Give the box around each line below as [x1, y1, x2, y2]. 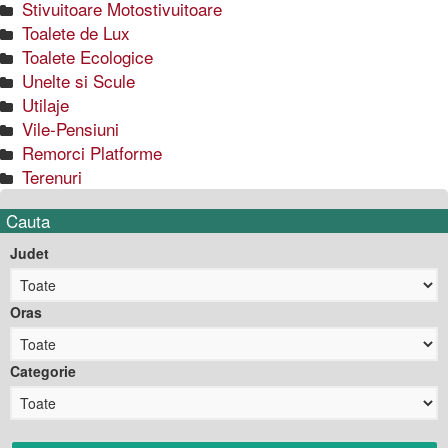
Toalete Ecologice [17, 44, 153, 70]
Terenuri [17, 164, 82, 190]
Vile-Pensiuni [17, 116, 119, 142]
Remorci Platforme [17, 140, 162, 166]
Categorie [10, 361, 76, 382]
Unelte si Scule [17, 68, 135, 94]
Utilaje [17, 92, 69, 118]
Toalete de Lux [17, 20, 130, 46]
